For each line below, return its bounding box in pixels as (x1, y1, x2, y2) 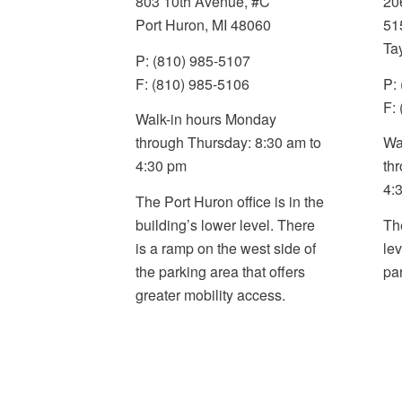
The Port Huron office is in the (135, 190, 324, 212)
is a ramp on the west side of (135, 237, 316, 258)
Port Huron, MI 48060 (135, 14, 271, 36)
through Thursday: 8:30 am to (135, 132, 321, 153)
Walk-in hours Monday (135, 109, 276, 130)
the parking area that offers (135, 260, 305, 282)
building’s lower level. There (135, 214, 315, 235)
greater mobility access (135, 284, 282, 305)
